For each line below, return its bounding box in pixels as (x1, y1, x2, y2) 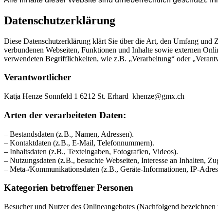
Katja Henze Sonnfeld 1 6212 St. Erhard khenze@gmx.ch (4, 92, 184, 101)
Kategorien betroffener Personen (4, 182, 133, 193)
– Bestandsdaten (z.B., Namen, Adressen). (4, 129, 134, 138)
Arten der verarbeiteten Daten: (4, 109, 126, 120)
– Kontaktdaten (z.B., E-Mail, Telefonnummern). (4, 138, 154, 147)
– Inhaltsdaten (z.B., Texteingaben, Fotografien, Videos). (4, 147, 178, 156)
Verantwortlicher (4, 72, 71, 83)
